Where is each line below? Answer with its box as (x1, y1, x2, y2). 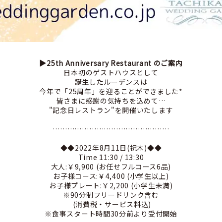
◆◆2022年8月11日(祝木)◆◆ (60, 143, 162, 153)
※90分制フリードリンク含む (63, 190, 159, 200)
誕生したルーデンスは (74, 77, 148, 87)
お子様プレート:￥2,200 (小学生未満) (49, 180, 173, 190)
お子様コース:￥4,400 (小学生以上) (53, 171, 169, 181)
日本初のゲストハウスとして (63, 67, 159, 77)
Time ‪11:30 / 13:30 (78, 152, 144, 162)
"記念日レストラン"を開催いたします (49, 105, 173, 115)
